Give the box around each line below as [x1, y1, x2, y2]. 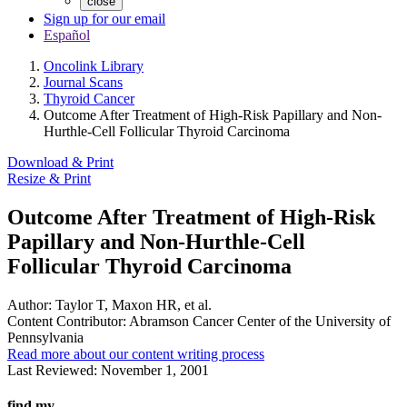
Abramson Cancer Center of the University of [126, 313, 391, 329]
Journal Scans [44, 74, 123, 90]
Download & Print [7, 154, 114, 170]
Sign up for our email [44, 11, 165, 26]
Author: [7, 296, 52, 313]
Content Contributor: [7, 313, 126, 329]
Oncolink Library [44, 58, 144, 74]
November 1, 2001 [101, 362, 209, 378]
